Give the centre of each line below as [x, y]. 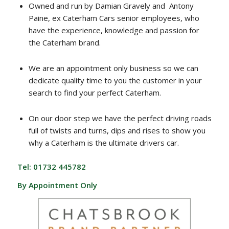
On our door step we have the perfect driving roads [120, 118]
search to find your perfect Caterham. [95, 92]
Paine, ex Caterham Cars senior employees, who [114, 18]
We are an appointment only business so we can [113, 68]
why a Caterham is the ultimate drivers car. [104, 142]
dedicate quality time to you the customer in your [115, 80]
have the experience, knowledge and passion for [114, 30]
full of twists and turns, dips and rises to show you [117, 130]
